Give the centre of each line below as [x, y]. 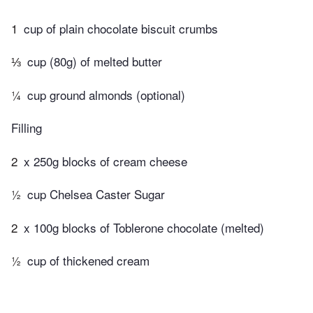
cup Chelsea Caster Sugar [96, 194]
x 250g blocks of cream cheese [105, 161]
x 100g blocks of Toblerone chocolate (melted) [144, 227]
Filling [27, 128]
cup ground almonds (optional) [106, 94]
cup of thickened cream [88, 261]
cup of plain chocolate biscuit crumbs [121, 28]
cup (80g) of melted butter [95, 61]
